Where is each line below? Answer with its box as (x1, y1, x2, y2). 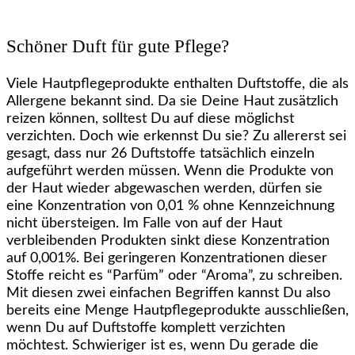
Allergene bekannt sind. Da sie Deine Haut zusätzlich (6, 94, 338, 109)
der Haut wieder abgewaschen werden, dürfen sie (6, 181, 323, 197)
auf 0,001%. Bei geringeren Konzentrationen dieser (6, 251, 327, 266)
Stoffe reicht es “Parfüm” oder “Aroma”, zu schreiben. (6, 269, 342, 284)
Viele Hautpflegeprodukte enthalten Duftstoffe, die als (6, 77, 349, 92)
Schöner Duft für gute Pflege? (6, 35, 229, 56)
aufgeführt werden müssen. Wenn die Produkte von (6, 164, 334, 179)
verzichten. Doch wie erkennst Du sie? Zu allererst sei (6, 129, 346, 144)
